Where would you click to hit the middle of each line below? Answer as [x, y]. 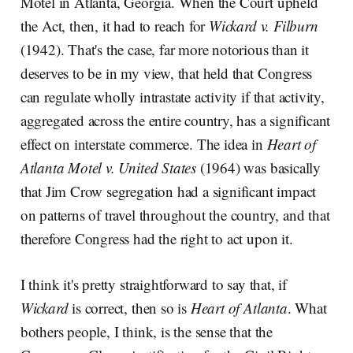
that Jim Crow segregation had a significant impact [168, 191]
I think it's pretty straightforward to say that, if [154, 284]
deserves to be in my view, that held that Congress [166, 72]
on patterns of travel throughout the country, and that [175, 214]
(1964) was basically [260, 167]
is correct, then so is [129, 307]
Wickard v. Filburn [264, 25]
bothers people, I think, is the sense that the [146, 331]
